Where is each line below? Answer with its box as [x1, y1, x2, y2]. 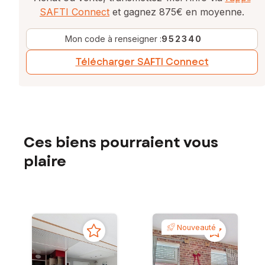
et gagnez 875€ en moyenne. [109, 5, 244, 18]
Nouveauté [177, 222, 216, 232]
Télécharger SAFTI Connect [75, 54, 209, 69]
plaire [24, 151, 66, 172]
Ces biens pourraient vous [24, 132, 218, 153]
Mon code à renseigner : [65, 33, 161, 44]
